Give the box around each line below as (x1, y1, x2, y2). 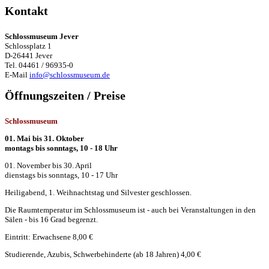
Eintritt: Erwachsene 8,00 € (5, 232, 93, 241)
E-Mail (5, 70, 29, 79)
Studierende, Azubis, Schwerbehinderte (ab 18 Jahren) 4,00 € (5, 249, 201, 259)
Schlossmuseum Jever (5, 31, 79, 41)
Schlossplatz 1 (5, 41, 52, 50)
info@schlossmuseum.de (29, 70, 110, 79)
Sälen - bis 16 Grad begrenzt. (5, 214, 98, 224)
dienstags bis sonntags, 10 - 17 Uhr (5, 170, 118, 180)
